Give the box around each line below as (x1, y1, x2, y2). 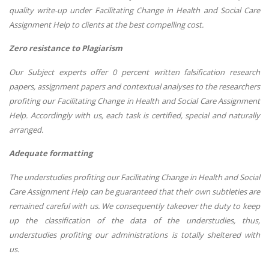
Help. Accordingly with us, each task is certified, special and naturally (9, 109, 260, 121)
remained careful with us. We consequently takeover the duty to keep (9, 200, 260, 211)
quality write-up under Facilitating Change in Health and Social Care (9, 4, 260, 16)
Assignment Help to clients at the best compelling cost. (9, 19, 205, 30)
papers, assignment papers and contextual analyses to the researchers (9, 80, 260, 92)
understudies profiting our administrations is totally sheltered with (9, 229, 260, 240)
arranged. (9, 124, 45, 135)
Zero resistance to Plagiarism (9, 43, 122, 54)
